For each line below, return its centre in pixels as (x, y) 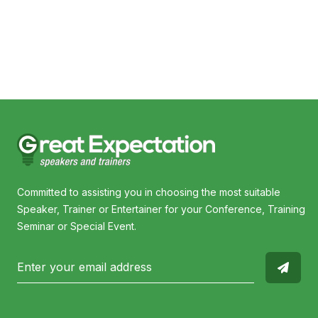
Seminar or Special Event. (77, 226)
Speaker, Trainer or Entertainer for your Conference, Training (161, 209)
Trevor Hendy (202, 17)
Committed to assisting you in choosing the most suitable (149, 192)
